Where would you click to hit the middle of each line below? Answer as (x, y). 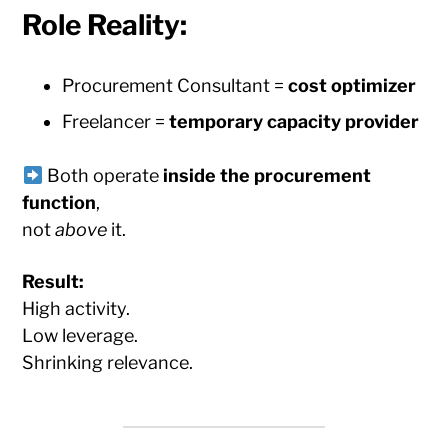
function (59, 203)
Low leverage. (80, 336)
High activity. (76, 309)
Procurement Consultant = (175, 86)
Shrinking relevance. (108, 363)
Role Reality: (105, 25)
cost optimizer (352, 86)
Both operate (102, 176)
